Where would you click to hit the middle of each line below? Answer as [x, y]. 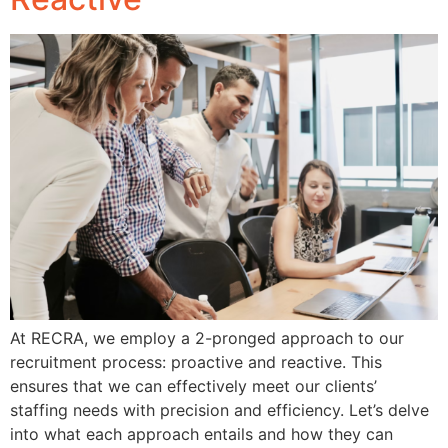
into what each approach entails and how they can [201, 433]
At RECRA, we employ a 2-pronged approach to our [207, 337]
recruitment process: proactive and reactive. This [196, 361]
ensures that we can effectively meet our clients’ [193, 385]
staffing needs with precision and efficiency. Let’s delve [219, 409]
